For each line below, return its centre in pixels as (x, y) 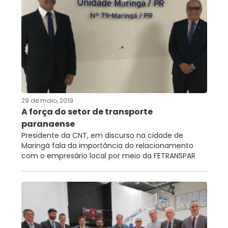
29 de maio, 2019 (47, 100)
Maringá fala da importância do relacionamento (107, 145)
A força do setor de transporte (87, 111)
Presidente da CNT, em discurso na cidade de (102, 135)
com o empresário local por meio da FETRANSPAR (108, 155)
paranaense (48, 124)
